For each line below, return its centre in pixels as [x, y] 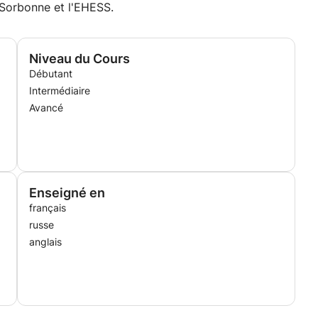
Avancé [46, 108]
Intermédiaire [60, 91]
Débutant [51, 73]
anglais [45, 242]
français [48, 208]
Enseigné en [67, 193]
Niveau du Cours [79, 59]
